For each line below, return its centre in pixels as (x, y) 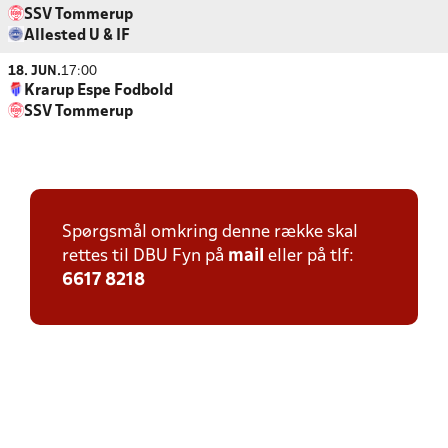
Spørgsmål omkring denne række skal (210, 232)
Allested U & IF (77, 36)
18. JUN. (34, 71)
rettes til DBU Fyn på (145, 256)
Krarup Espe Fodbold (98, 91)
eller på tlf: (309, 256)
